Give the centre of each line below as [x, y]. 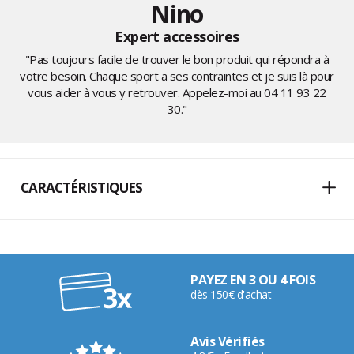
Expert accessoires [177, 37]
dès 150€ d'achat [231, 295]
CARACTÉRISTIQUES [81, 188]
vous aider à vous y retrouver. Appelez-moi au [146, 93]
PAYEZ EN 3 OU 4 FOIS [253, 280]
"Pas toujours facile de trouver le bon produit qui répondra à [177, 60]
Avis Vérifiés [228, 342]
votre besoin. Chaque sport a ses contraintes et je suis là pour [177, 76]
